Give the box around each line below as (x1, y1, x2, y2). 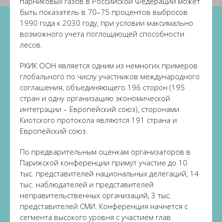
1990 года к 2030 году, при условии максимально (20, 18, 193, 28)
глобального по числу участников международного (20, 71, 200, 81)
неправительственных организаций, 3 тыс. (20, 190, 171, 200)
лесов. (20, 40, 43, 50)
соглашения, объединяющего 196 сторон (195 (20, 82, 185, 92)
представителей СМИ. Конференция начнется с (20, 201, 188, 211)
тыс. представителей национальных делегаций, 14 (20, 168, 199, 178)
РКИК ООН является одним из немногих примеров (20, 60, 198, 70)
